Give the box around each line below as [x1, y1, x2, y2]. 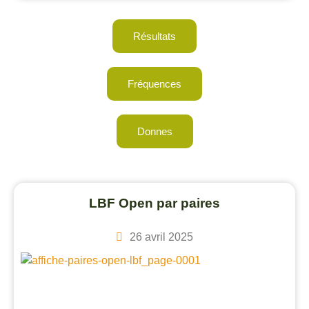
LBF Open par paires [89, 196, 220, 210]
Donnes [137, 126, 172, 137]
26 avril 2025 [130, 231, 193, 243]
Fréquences [128, 78, 181, 90]
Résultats [133, 30, 176, 42]
